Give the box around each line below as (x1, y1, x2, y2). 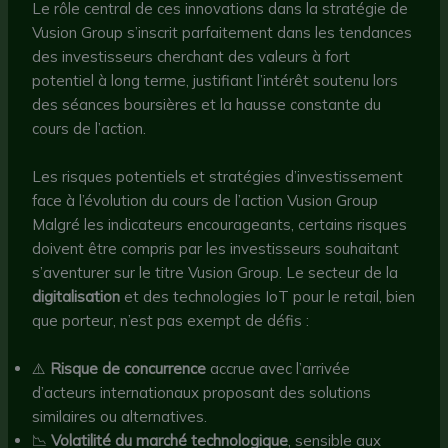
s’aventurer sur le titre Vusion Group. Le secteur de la (32, 262, 399, 282)
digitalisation (32, 286, 121, 306)
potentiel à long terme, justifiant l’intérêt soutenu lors (32, 70, 399, 90)
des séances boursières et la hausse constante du (32, 94, 382, 114)
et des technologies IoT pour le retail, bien (120, 286, 416, 306)
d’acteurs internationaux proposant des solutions (32, 382, 372, 402)
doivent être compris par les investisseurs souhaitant (32, 238, 400, 258)
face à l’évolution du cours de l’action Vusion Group (32, 190, 379, 210)
